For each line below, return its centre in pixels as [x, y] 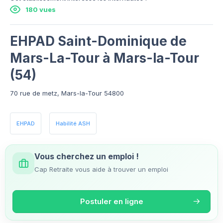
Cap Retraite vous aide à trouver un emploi [101, 169]
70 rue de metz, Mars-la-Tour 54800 [67, 93]
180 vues [41, 9]
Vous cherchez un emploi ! [87, 156]
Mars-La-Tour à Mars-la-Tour [105, 58]
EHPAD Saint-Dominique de [98, 41]
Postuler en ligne [111, 201]
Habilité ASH [73, 123]
